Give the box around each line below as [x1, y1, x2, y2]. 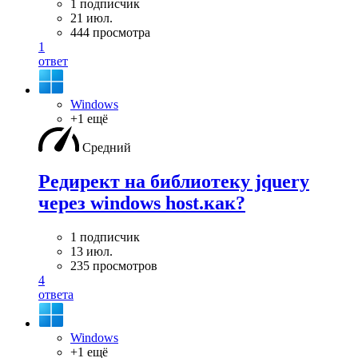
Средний [82, 140, 131, 154]
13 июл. [70, 244, 113, 258]
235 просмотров [70, 258, 157, 272]
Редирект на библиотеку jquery [38, 170, 309, 192]
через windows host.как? [38, 192, 245, 213]
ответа [38, 287, 74, 301]
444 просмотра [70, 25, 150, 39]
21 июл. [70, 10, 113, 25]
